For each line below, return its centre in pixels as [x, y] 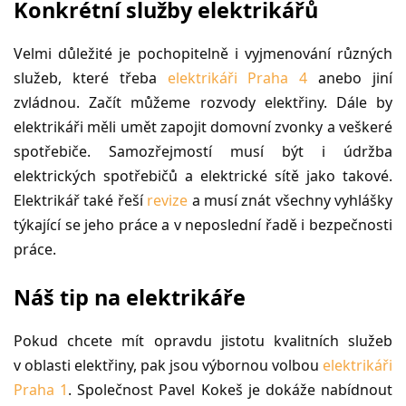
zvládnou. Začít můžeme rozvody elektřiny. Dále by [203, 102]
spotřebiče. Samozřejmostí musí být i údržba [203, 151]
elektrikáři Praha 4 [237, 77]
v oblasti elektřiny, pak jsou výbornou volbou [168, 365]
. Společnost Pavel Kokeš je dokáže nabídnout [231, 389]
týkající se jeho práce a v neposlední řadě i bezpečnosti [203, 224]
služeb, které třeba [91, 77]
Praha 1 [41, 389]
